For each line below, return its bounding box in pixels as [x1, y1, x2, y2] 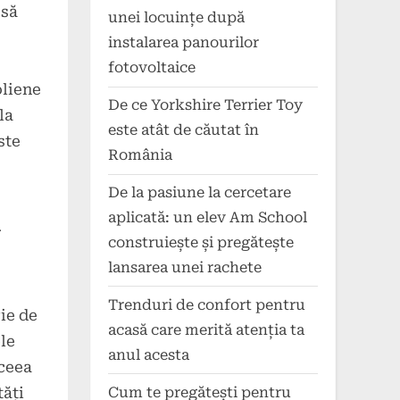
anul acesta [108, 346, 189, 363]
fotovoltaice [108, 59, 196, 77]
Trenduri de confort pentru [108, 296, 305, 313]
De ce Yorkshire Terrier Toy [108, 96, 303, 114]
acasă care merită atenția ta [108, 321, 304, 338]
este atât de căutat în [108, 121, 259, 139]
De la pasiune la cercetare [108, 183, 291, 201]
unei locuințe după [108, 9, 245, 27]
